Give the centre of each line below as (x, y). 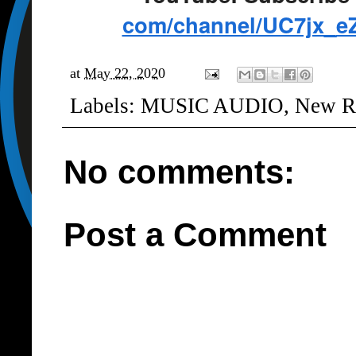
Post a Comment (195, 235)
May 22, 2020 (125, 73)
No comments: (179, 172)
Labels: (105, 106)
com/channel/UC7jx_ (229, 25)
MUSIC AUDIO (212, 106)
